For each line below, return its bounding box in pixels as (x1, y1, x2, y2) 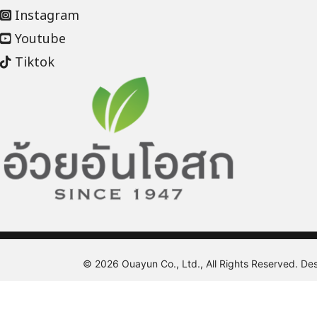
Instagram (11, 6, 79, 25)
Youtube (11, 30, 66, 49)
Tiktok (11, 53, 54, 72)
